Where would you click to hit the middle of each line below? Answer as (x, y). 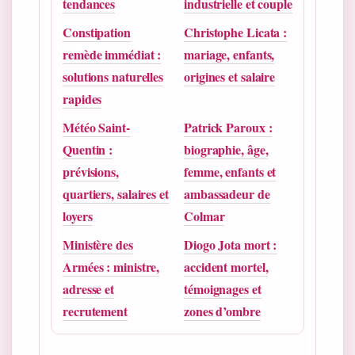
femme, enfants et (230, 171)
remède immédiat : (112, 54)
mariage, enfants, (229, 54)
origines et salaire (230, 76)
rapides (82, 98)
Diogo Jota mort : (231, 244)
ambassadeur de (227, 193)
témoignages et (223, 288)
